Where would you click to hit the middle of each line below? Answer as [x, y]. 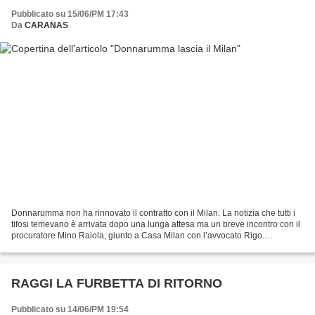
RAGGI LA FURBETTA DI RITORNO [117, 284]
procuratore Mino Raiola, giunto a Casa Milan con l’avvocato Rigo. [138, 236]
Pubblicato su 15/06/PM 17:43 [70, 14]
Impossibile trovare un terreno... [71, 247]
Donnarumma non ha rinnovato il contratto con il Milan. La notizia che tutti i [153, 213]
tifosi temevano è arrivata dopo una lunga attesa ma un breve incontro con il [156, 225]
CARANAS [46, 25]
